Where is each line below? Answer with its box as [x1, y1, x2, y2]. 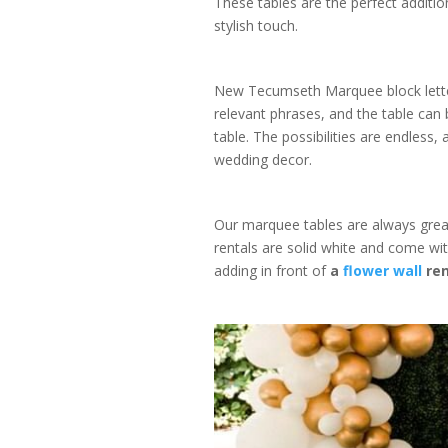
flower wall [342, 260, 422, 280]
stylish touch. [213, 15, 298, 35]
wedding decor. [213, 149, 312, 169]
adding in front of [213, 260, 326, 280]
